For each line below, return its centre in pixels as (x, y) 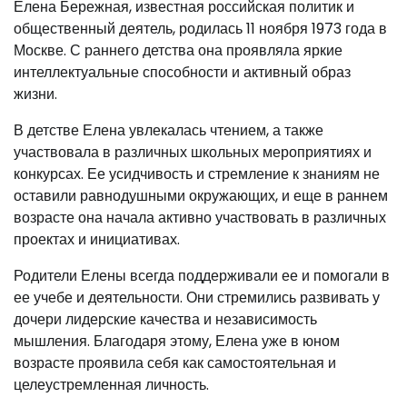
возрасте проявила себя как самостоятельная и (175, 363)
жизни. (35, 94)
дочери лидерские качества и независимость (165, 320)
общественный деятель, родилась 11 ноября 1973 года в (200, 29)
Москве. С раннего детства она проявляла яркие (178, 51)
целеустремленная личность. (111, 385)
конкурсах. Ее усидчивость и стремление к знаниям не (197, 174)
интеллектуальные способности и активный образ (182, 73)
